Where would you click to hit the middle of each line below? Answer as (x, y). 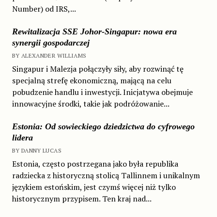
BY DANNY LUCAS (37, 150)
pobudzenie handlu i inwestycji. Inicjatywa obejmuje (102, 92)
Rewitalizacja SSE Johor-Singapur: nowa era (94, 31)
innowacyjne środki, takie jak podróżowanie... (91, 103)
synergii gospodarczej (51, 42)
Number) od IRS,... (44, 8)
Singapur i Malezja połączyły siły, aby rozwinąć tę (98, 69)
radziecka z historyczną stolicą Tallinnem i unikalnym (106, 175)
